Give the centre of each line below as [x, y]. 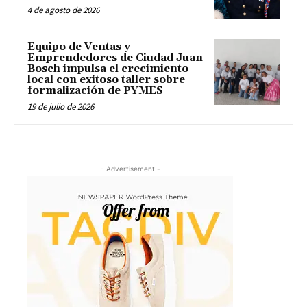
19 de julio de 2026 [61, 107]
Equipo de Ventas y [79, 47]
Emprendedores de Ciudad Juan [115, 58]
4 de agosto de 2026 [63, 10]
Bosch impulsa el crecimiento [108, 69]
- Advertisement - [130, 169]
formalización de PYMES [95, 91]
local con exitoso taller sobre [106, 80]
